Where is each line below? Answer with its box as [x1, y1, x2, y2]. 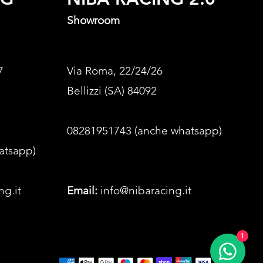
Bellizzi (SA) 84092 [67, 83, 157, 97]
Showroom [67, 13, 120, 27]
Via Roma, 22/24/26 [67, 63, 163, 77]
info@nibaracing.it [100, 183, 191, 197]
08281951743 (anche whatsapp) [67, 123, 222, 137]
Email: [67, 183, 97, 197]
